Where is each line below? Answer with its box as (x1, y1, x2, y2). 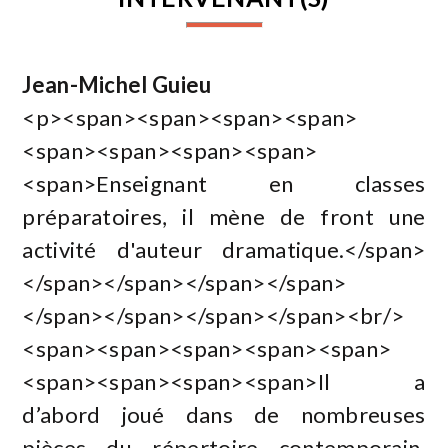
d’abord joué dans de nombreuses (22, 400, 426, 428)
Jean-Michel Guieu (22, 70, 212, 98)
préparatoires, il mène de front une (22, 202, 426, 230)
